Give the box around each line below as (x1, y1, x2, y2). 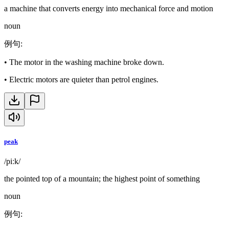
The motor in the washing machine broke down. (9, 57, 164, 66)
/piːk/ (4, 157, 20, 166)
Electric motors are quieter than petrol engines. (9, 75, 158, 84)
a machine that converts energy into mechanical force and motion (4, 4, 213, 13)
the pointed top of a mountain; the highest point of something (4, 174, 200, 184)
